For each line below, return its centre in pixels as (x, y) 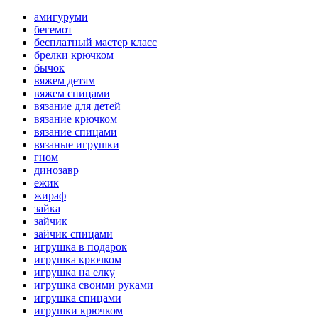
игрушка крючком (78, 260)
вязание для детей (77, 106)
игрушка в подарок (81, 247)
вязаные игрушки (77, 145)
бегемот (53, 30)
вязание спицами (76, 132)
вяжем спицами (72, 94)
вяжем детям (65, 81)
